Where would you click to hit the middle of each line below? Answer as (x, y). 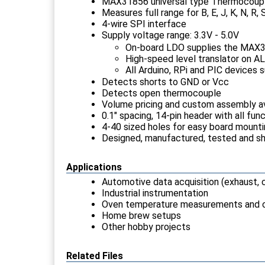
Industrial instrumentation (155, 193)
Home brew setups (141, 215)
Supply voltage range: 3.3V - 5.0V (170, 35)
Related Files (95, 256)
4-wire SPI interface (144, 24)
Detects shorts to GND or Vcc (165, 82)
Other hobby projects (146, 227)
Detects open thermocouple (161, 93)
